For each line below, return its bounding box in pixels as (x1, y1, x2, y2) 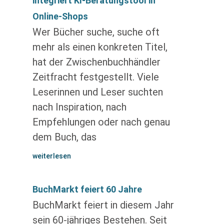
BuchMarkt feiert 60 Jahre (32, 184, 142, 194)
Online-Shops (32, 11, 88, 21)
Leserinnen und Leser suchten (32, 86, 163, 98)
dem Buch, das (32, 131, 96, 143)
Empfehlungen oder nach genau (32, 116, 170, 128)
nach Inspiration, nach (32, 101, 126, 113)
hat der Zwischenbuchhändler (32, 56, 160, 68)
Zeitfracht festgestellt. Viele (32, 71, 159, 83)
